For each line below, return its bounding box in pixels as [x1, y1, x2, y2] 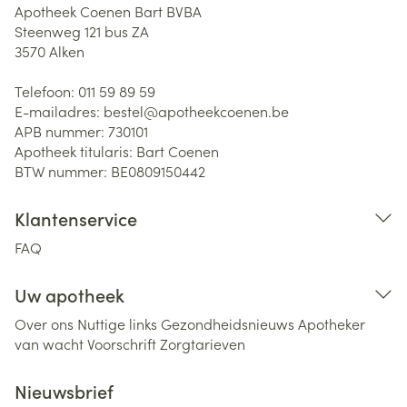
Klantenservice [15, 205, 137, 231]
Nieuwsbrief [15, 378, 114, 403]
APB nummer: [15, 121, 108, 141]
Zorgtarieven [160, 333, 245, 353]
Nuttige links [77, 313, 157, 333]
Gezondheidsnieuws [161, 313, 294, 333]
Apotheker [298, 313, 365, 333]
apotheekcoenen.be [158, 101, 289, 121]
